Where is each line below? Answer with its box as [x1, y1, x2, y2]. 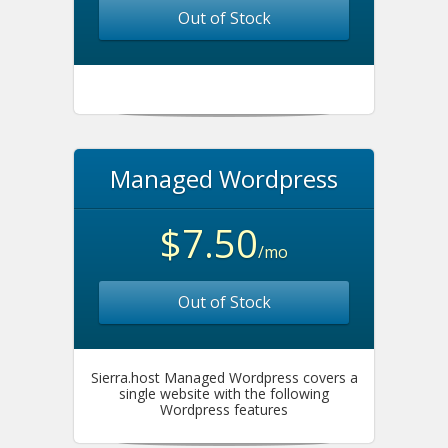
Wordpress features [160, 400, 288, 419]
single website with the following [119, 384, 329, 403]
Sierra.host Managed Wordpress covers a [90, 368, 358, 387]
